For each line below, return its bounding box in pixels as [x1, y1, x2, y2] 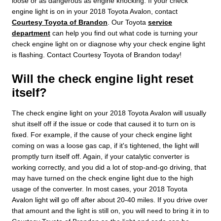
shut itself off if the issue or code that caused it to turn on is [12, 119, 195, 128]
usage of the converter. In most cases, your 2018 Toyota [12, 184, 187, 193]
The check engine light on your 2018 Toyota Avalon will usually [12, 109, 206, 117]
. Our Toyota [108, 18, 148, 26]
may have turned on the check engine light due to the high [12, 174, 193, 182]
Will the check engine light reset [12, 72, 193, 85]
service [148, 18, 172, 26]
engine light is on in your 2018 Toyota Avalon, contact [12, 7, 178, 15]
